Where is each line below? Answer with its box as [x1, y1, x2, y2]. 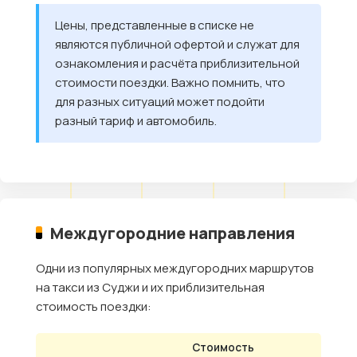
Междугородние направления [50, 221, 296, 244]
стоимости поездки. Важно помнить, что [55, 73, 285, 91]
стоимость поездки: [36, 297, 151, 315]
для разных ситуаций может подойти [55, 92, 265, 110]
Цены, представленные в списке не [55, 16, 254, 33]
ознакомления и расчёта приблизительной [55, 54, 300, 72]
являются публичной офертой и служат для [55, 35, 300, 53]
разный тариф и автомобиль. [55, 112, 217, 129]
